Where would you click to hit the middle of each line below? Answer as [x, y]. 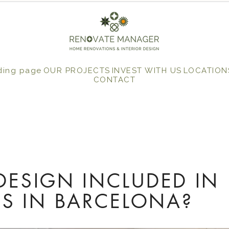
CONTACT [114, 80]
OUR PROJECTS [77, 71]
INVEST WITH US [147, 71]
